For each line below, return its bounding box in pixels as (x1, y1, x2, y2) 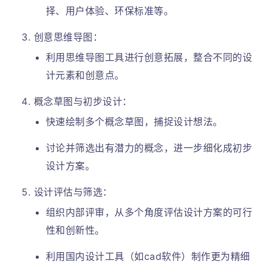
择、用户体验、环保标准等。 (45, 5, 174, 17)
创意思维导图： (33, 31, 103, 43)
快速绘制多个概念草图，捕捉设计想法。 (45, 116, 223, 128)
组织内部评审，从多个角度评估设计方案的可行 (45, 206, 253, 218)
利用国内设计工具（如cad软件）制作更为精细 (45, 250, 250, 262)
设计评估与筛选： (33, 186, 113, 198)
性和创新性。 (45, 224, 105, 236)
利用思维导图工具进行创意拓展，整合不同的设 (45, 51, 253, 63)
